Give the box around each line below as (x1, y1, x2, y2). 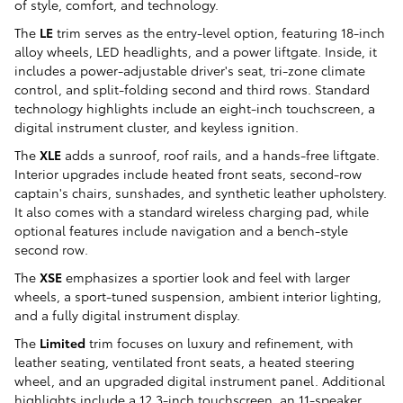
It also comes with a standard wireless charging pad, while (14, 202, 369, 221)
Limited (40, 334, 85, 353)
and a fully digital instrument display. (14, 306, 240, 325)
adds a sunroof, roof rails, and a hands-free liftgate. (61, 146, 380, 165)
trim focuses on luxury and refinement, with (85, 334, 354, 353)
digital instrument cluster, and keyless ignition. (14, 118, 299, 137)
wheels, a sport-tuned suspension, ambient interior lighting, (14, 287, 381, 306)
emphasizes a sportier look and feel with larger (62, 268, 350, 287)
